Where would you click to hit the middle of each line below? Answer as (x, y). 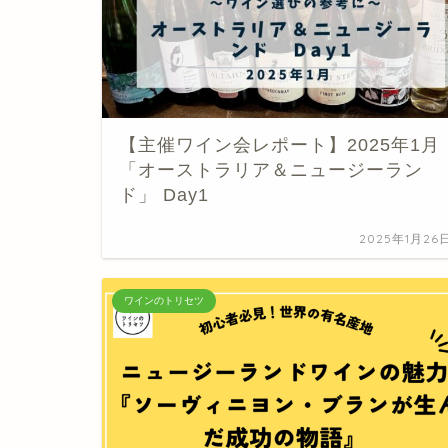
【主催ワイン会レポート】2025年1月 (279, 144)
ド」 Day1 (164, 194)
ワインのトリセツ (164, 300)
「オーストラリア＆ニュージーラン (271, 169)
